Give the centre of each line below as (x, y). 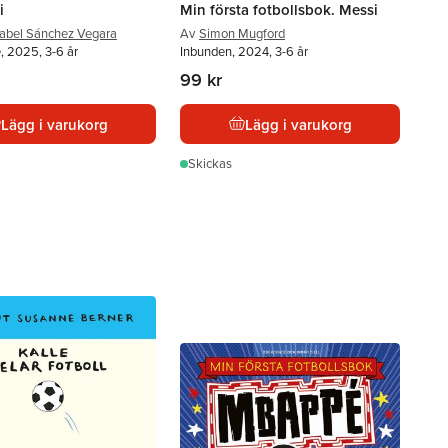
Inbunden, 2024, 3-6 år (244, 51)
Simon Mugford (242, 33)
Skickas (210, 163)
